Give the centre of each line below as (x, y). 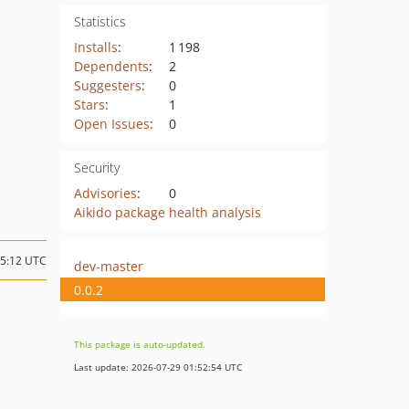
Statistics (100, 21)
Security (96, 168)
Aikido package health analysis (167, 212)
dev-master (109, 266)
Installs (95, 47)
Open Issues (111, 124)
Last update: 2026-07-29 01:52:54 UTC (158, 367)
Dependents (111, 66)
